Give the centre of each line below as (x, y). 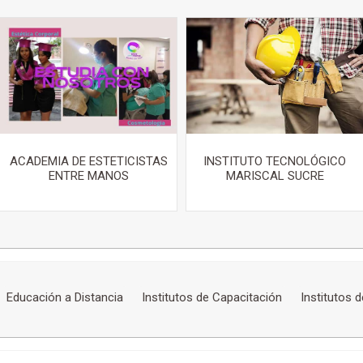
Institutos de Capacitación (211, 297)
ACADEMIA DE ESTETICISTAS (88, 161)
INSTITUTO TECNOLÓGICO (275, 161)
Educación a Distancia (64, 297)
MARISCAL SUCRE (275, 176)
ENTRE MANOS (88, 176)
